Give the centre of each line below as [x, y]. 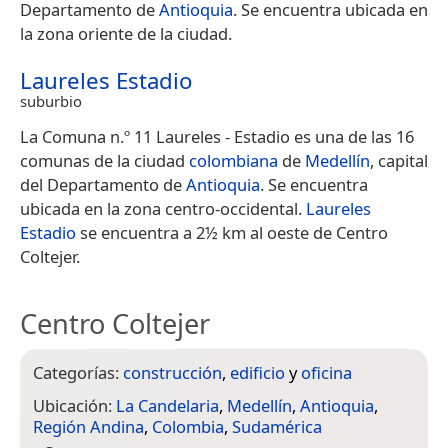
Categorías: [78, 373]
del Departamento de [103, 185]
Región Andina [88, 427]
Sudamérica [277, 427]
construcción [172, 373]
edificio [257, 373]
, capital [399, 161]
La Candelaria [167, 406]
